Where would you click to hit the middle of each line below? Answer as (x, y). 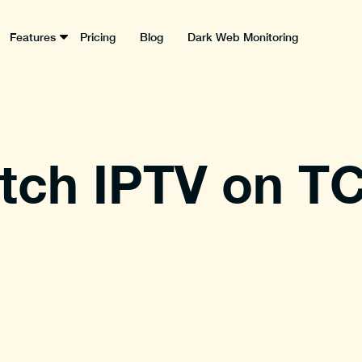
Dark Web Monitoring (243, 37)
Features (33, 37)
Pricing (98, 37)
